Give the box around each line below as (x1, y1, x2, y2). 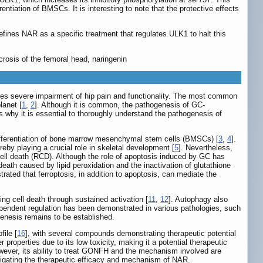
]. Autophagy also (168, 195, 228, 204)
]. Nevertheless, (178, 143, 232, 153)
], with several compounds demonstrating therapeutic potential (25, 229, 236, 238)
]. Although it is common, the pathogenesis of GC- (35, 100, 205, 110)
